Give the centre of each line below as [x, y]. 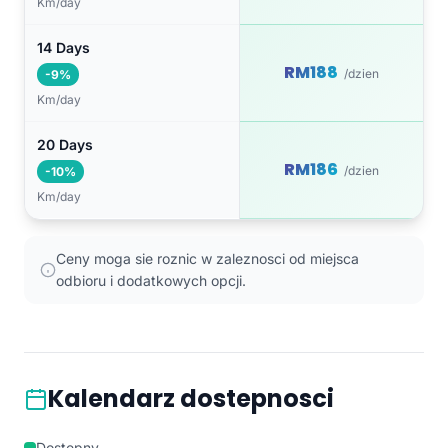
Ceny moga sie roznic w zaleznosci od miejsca [207, 259]
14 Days [63, 48]
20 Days [65, 145]
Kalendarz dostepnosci [191, 399]
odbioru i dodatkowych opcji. [151, 281]
